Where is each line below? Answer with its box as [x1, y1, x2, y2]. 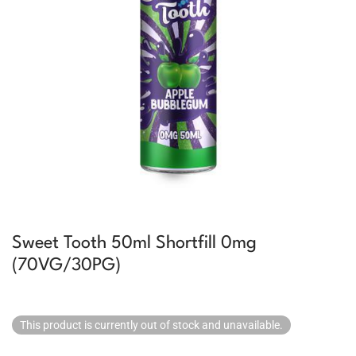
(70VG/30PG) [12, 257, 121, 274]
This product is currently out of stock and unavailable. [20, 319, 283, 331]
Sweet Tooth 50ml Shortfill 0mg [12, 234, 257, 252]
